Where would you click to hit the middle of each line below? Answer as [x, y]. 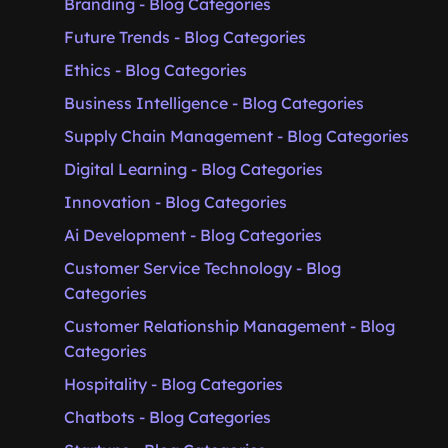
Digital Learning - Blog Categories [193, 169]
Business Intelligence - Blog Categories [214, 103]
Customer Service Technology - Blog [202, 268]
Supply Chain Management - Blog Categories [236, 136]
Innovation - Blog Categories [175, 202]
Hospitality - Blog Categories [173, 384]
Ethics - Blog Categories [155, 70]
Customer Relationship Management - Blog [229, 326]
